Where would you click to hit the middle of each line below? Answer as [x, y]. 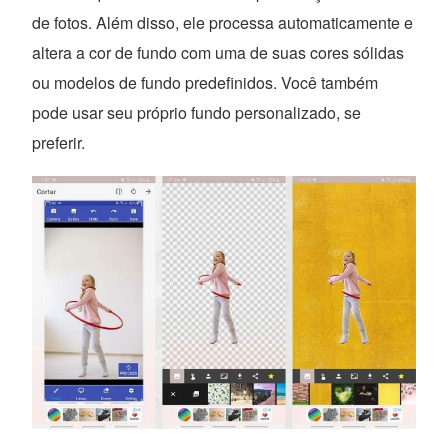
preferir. [59, 142]
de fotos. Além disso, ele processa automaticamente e [223, 22]
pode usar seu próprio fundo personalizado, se [197, 112]
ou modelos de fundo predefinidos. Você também [205, 82]
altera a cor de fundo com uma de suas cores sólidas [218, 52]
